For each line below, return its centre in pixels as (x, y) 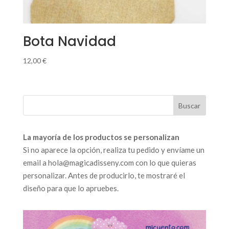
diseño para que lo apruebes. (71, 188)
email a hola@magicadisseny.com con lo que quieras (109, 163)
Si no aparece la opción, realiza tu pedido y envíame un (113, 150)
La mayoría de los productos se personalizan (101, 137)
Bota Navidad (69, 41)
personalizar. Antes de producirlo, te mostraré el (104, 176)
